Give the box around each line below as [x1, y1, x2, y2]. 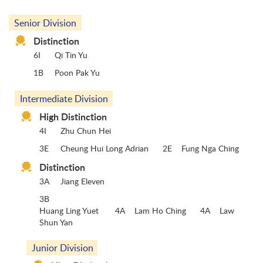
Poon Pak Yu [55, 66, 104, 78]
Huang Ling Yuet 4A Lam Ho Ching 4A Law [39, 204, 234, 216]
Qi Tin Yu [55, 49, 87, 60]
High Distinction [39, 109, 107, 123]
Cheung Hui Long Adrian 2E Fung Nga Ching [60, 142, 239, 154]
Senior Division [14, 16, 77, 29]
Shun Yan [39, 216, 73, 228]
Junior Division [31, 241, 93, 255]
